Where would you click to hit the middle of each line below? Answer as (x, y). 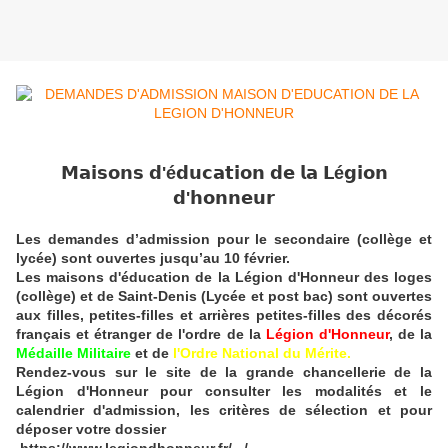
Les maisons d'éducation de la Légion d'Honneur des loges (224, 277)
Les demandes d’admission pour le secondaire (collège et (224, 239)
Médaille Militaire (73, 353)
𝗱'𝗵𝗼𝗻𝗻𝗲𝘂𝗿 (224, 198)
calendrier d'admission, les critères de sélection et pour (224, 410)
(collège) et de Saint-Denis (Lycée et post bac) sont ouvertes (224, 296)
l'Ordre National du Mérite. (262, 353)
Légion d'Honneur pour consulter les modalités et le (224, 391)
